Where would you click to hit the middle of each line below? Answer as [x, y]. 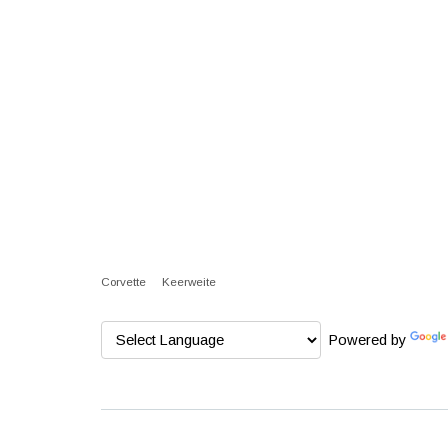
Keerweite [189, 282]
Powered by [365, 340]
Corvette [123, 282]
